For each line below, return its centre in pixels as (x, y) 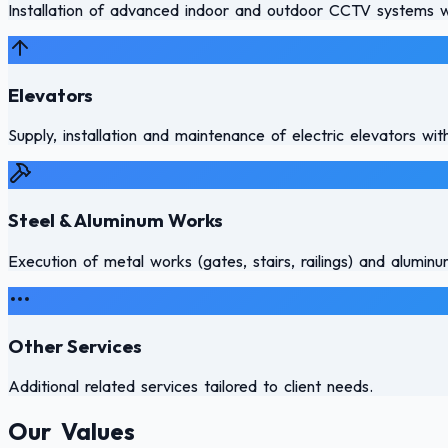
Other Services (75, 345)
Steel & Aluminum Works (115, 220)
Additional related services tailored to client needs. (190, 386)
